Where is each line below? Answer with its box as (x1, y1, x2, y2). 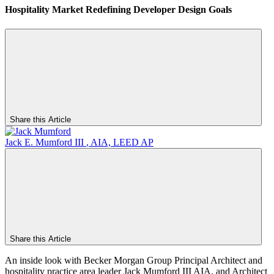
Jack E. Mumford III (5, 136, 84, 147)
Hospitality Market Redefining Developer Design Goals (5, 4, 232, 15)
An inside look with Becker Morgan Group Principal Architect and (5, 254, 262, 265)
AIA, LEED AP (91, 136, 154, 147)
